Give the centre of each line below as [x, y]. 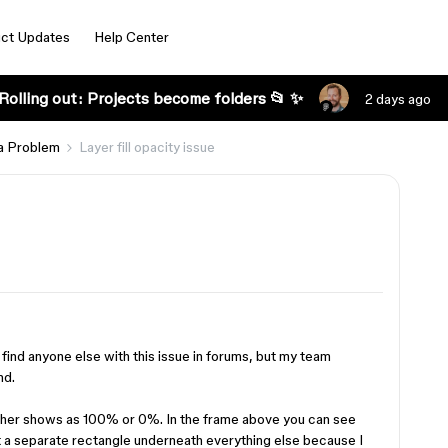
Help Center [131, 37]
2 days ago [397, 99]
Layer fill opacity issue [147, 147]
